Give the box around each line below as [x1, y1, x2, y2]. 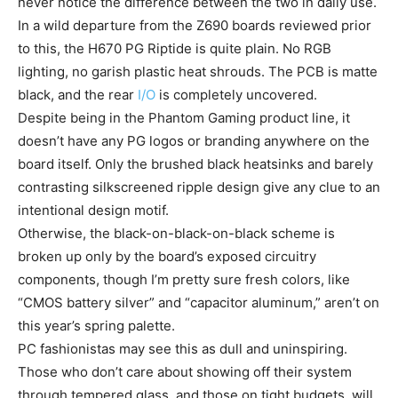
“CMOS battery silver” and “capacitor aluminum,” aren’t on [18, 293, 379, 311]
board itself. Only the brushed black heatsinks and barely [18, 155, 373, 172]
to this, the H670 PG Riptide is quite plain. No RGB [18, 39, 331, 57]
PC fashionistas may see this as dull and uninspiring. [18, 339, 347, 357]
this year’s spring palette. [18, 316, 175, 334]
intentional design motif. [18, 201, 169, 219]
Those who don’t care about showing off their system [18, 362, 352, 380]
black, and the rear [18, 85, 138, 103]
